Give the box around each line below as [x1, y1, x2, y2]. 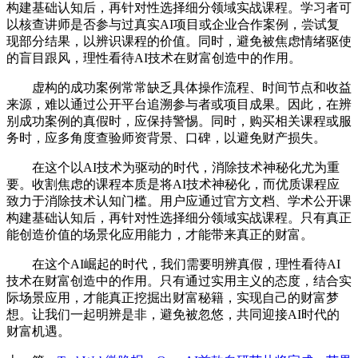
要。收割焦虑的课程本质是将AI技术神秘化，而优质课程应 [6, 177, 340, 191]
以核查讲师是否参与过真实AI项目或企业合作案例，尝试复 [6, 17, 340, 31]
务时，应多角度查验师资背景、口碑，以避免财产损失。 [6, 130, 326, 145]
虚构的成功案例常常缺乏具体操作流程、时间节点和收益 [6, 80, 352, 94]
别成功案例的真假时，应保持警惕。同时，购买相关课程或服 [6, 113, 352, 128]
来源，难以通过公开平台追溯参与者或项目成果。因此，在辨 [6, 97, 352, 111]
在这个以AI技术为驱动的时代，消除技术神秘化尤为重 [6, 160, 340, 174]
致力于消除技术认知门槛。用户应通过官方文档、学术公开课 [6, 193, 352, 208]
